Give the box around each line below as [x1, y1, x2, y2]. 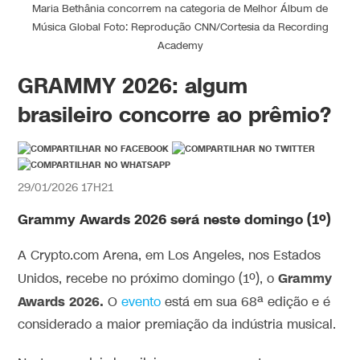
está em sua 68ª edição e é [161, 293, 331, 311]
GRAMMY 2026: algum [18, 70, 248, 100]
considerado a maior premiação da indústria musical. [18, 316, 337, 333]
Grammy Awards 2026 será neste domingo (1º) [18, 210, 331, 229]
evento [121, 293, 162, 311]
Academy [157, 38, 203, 53]
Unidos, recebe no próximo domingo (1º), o [18, 270, 275, 288]
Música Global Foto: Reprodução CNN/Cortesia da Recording [31, 19, 329, 35]
